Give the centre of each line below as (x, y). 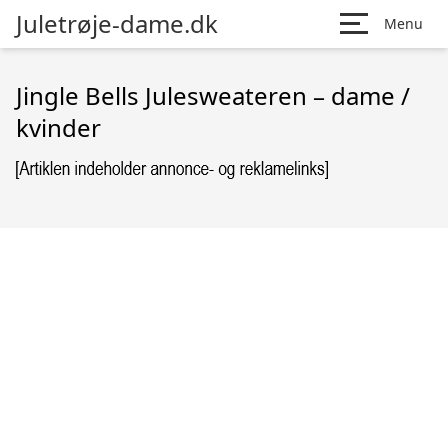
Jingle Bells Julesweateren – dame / (213, 95)
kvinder (58, 127)
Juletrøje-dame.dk (117, 23)
